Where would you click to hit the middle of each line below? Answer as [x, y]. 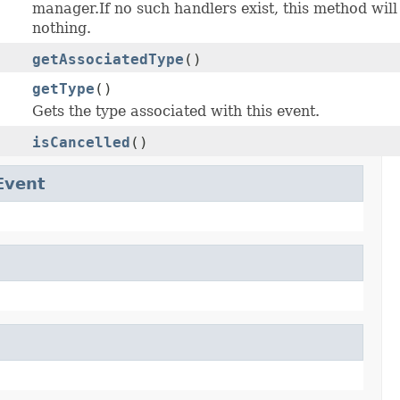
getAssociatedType [108, 60]
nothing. [62, 29]
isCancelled [81, 143]
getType [63, 89]
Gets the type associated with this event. [176, 112]
